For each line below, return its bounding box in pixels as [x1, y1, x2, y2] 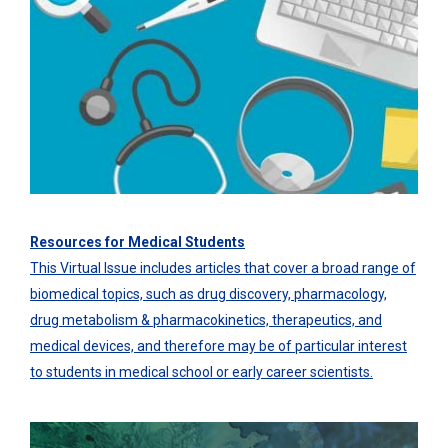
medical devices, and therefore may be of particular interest [30, 338, 407, 355]
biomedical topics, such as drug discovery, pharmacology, [30, 286, 387, 303]
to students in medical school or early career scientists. [30, 364, 373, 381]
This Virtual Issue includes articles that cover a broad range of [30, 260, 416, 277]
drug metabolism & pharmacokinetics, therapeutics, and [30, 312, 382, 329]
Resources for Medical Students [30, 234, 245, 251]
